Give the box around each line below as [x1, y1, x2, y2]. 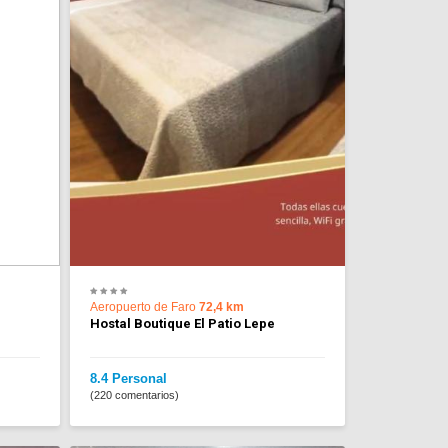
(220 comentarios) [89, 389, 179, 402]
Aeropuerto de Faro [89, 300, 199, 315]
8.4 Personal [89, 371, 167, 387]
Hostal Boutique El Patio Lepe [89, 316, 275, 332]
